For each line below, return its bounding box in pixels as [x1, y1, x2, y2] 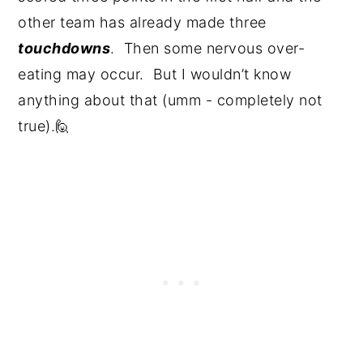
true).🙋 [18, 117, 70, 135]
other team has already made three [18, 13, 267, 31]
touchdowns [18, 39, 111, 57]
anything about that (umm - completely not [18, 91, 322, 109]
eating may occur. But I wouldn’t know [18, 65, 292, 83]
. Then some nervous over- [110, 39, 305, 57]
